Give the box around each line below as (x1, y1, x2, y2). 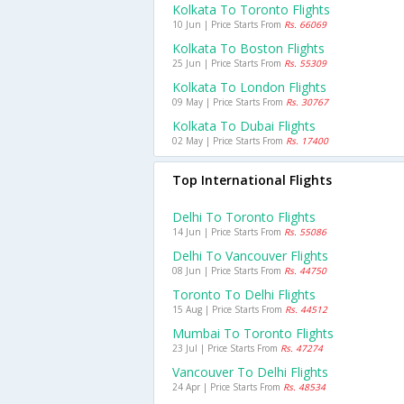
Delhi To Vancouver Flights (172, 247, 328, 264)
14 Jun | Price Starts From (172, 225, 284, 238)
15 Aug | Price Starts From (172, 303, 285, 316)
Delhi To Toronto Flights (172, 208, 316, 225)
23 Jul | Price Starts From (172, 342, 280, 354)
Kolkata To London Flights (172, 78, 326, 96)
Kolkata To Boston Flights (172, 40, 325, 57)
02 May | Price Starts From (172, 134, 286, 147)
